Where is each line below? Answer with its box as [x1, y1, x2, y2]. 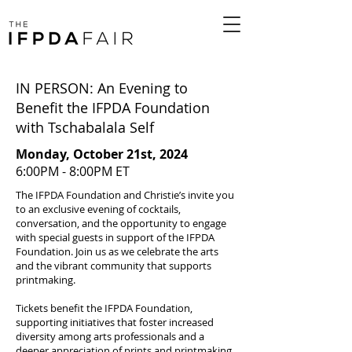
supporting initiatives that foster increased [16, 315, 214, 329]
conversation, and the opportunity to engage [16, 216, 226, 230]
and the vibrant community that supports [16, 258, 211, 273]
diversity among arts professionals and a [16, 329, 204, 343]
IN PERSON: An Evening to [16, 79, 188, 97]
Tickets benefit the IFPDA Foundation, [16, 301, 192, 315]
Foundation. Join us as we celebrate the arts [16, 244, 218, 258]
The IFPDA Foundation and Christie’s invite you [16, 188, 234, 202]
